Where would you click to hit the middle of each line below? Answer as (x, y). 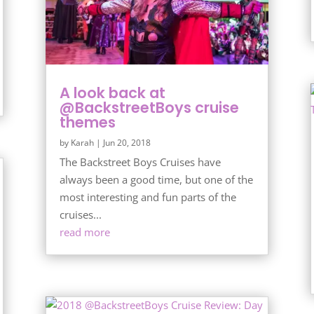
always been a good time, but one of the (156, 179)
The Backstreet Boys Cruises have (140, 162)
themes (87, 122)
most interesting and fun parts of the (148, 197)
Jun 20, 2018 (127, 142)
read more (84, 232)
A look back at (112, 93)
